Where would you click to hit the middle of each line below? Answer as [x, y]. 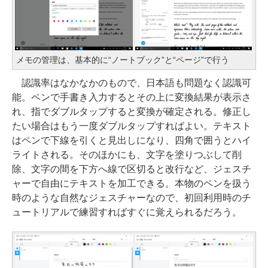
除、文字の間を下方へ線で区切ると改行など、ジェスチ [132, 169]
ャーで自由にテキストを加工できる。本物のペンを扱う [132, 183]
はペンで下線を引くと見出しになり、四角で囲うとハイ [132, 140]
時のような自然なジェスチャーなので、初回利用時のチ [132, 197]
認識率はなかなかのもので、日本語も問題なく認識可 [132, 83]
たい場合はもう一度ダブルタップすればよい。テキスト [132, 126]
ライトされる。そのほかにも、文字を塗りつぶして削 [127, 154]
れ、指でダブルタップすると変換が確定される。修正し [132, 111]
